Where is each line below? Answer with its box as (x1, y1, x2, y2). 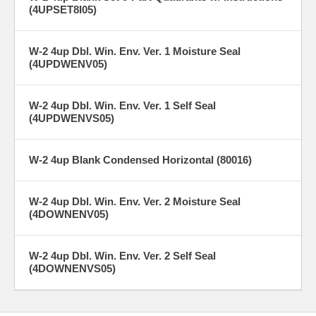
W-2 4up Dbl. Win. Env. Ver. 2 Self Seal (29, 249, 216, 262)
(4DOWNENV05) (29, 207, 109, 220)
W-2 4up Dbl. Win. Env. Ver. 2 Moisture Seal (29, 195, 241, 207)
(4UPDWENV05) (29, 57, 107, 70)
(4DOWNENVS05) (29, 262, 116, 274)
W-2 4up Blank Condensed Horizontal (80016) (29, 153, 252, 166)
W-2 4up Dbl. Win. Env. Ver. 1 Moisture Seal (29, 44, 241, 57)
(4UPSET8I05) (29, 3, 97, 16)
